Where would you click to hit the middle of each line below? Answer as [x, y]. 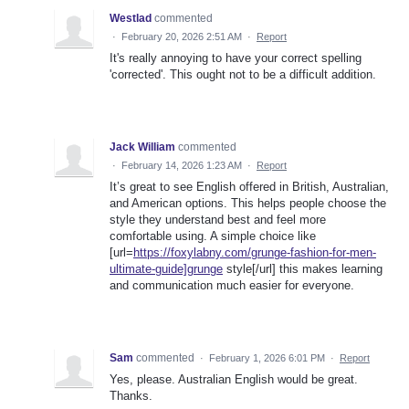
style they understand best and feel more [218, 219]
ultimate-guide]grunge [166, 268]
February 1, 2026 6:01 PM [267, 357]
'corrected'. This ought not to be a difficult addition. [243, 74]
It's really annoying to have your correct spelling [236, 58]
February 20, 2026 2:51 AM [182, 36]
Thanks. [131, 395]
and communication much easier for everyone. [232, 285]
